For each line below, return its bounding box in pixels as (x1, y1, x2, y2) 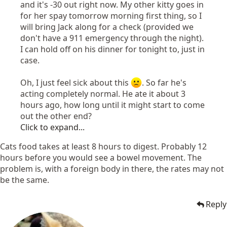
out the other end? (20, 110, 92, 122)
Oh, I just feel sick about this (20, 77, 131, 88)
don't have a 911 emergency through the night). (20, 32, 204, 44)
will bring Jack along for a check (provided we (20, 21, 194, 32)
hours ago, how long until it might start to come (20, 99, 205, 110)
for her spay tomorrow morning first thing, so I (20, 10, 202, 21)
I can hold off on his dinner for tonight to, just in (20, 43, 205, 55)
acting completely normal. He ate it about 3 (20, 88, 185, 99)
